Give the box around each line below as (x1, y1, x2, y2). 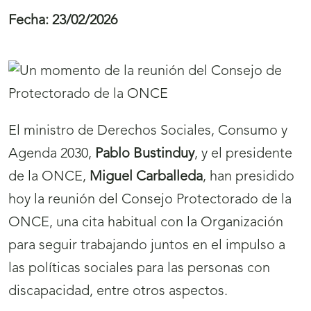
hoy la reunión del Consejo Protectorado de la (8, 193, 292, 208)
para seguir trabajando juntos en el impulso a (8, 239, 285, 253)
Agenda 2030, (8, 147, 95, 162)
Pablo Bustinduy (95, 147, 194, 162)
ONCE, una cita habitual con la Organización (8, 216, 283, 230)
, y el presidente (194, 147, 292, 162)
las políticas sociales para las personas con (8, 262, 270, 276)
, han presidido (203, 170, 294, 185)
